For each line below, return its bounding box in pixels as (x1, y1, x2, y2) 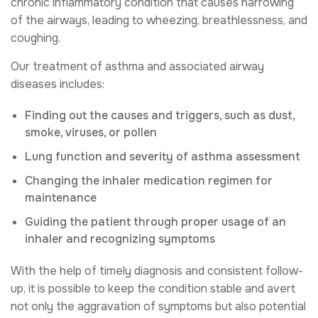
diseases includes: (11, 77, 104, 92)
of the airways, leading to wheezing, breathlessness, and (11, 13, 307, 28)
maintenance (25, 190, 97, 206)
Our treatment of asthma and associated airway (11, 59, 264, 75)
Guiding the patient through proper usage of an (25, 214, 286, 230)
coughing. (11, 31, 60, 46)
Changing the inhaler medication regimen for (25, 173, 273, 189)
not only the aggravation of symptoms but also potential (11, 299, 306, 314)
